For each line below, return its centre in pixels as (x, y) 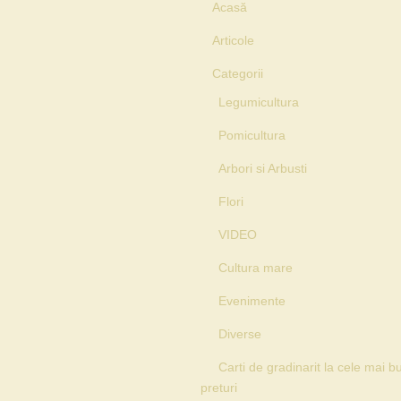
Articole (233, 40)
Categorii (238, 73)
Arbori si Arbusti (263, 168)
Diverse (240, 334)
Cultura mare (256, 268)
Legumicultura (259, 102)
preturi (219, 388)
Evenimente (252, 301)
